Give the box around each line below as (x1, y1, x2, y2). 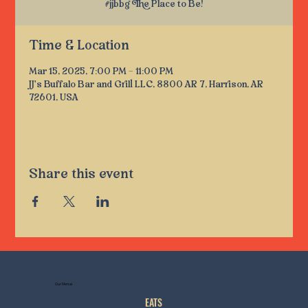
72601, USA (29, 89, 79, 106)
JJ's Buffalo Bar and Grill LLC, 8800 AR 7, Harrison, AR (29, 76, 264, 93)
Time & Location (29, 33, 130, 57)
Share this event (29, 162, 134, 186)
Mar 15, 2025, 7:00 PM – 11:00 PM (29, 63, 174, 80)
